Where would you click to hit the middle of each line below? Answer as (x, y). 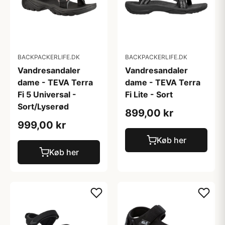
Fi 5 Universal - (47, 94)
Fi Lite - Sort (149, 94)
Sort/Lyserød (43, 106)
